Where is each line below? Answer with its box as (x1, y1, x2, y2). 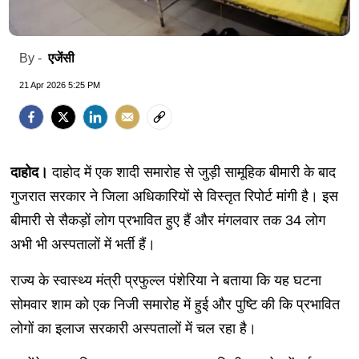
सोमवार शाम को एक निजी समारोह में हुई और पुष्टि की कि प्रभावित (10, 296, 340, 313)
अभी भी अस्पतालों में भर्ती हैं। (10, 236, 155, 253)
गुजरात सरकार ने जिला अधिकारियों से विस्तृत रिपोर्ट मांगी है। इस (10, 188, 338, 205)
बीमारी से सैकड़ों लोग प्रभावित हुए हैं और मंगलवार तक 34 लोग (10, 212, 325, 229)
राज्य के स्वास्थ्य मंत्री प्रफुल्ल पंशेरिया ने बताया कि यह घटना (10, 272, 321, 289)
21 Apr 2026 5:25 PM (19, 80, 100, 91)
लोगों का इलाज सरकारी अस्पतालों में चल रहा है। (10, 321, 256, 337)
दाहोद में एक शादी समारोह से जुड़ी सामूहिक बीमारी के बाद (51, 164, 336, 181)
